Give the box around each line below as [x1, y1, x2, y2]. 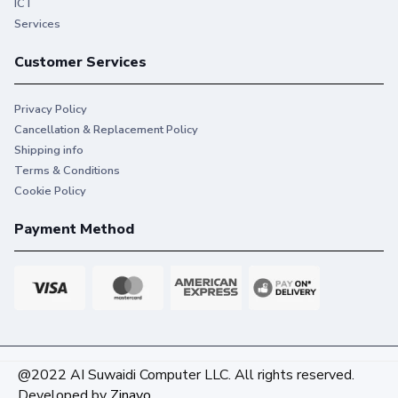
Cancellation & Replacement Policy [14, 122, 198, 139]
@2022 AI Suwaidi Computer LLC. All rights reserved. [18, 365, 354, 386]
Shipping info [14, 142, 84, 159]
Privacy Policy [14, 101, 87, 118]
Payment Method [14, 219, 134, 240]
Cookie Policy [14, 183, 86, 200]
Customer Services [14, 52, 147, 73]
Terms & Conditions [14, 163, 120, 179]
